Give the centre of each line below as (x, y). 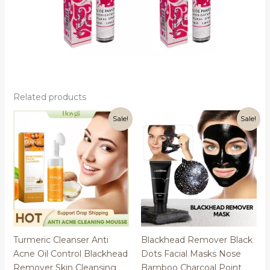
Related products (49, 97)
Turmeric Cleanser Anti (61, 240)
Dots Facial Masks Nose (191, 253)
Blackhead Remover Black (197, 240)
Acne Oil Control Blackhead (70, 253)
